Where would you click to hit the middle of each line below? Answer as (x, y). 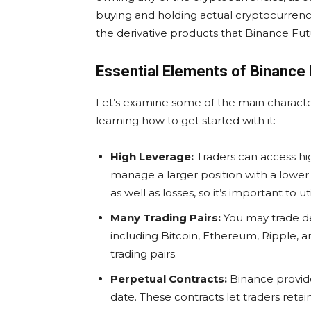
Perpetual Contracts (167, 279)
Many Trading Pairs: (166, 218)
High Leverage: (152, 157)
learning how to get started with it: (186, 121)
